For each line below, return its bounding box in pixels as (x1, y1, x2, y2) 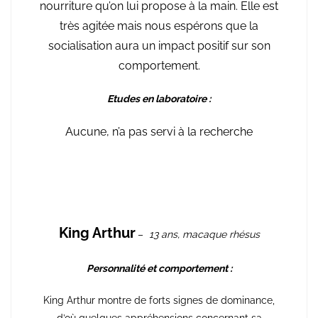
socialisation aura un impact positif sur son (48, 38, 270, 53)
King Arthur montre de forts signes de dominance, (43, 294, 275, 306)
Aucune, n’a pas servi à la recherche (65, 124, 253, 138)
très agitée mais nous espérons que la (60, 18, 258, 33)
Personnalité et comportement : (86, 262, 232, 274)
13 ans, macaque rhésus (148, 228, 260, 240)
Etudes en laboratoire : (107, 92, 211, 104)
